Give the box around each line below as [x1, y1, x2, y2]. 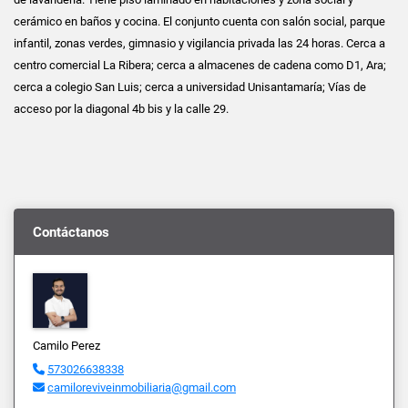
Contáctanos [33, 223, 109, 240]
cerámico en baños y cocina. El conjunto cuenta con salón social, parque [14, 14, 385, 28]
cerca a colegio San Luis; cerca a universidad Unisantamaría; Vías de [14, 79, 366, 94]
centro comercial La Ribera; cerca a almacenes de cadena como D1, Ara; [14, 57, 386, 72]
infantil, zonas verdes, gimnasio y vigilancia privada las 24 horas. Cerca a [14, 36, 385, 50]
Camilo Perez [33, 338, 100, 352]
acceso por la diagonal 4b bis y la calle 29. [14, 101, 229, 116]
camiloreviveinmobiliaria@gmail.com [47, 380, 236, 394]
